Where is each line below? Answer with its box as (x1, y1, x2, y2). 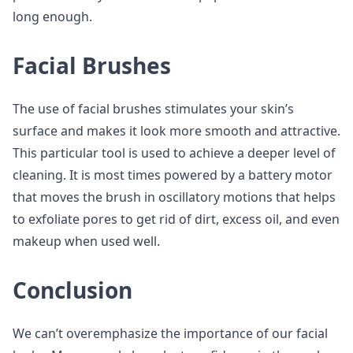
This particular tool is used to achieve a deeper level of (13, 144, 336, 162)
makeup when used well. (13, 232, 160, 250)
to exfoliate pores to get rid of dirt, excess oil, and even (13, 210, 340, 228)
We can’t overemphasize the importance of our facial (13, 325, 328, 342)
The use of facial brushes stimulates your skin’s (13, 100, 294, 117)
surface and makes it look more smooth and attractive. (13, 122, 340, 139)
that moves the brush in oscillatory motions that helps (13, 188, 336, 206)
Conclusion (13, 275, 132, 305)
